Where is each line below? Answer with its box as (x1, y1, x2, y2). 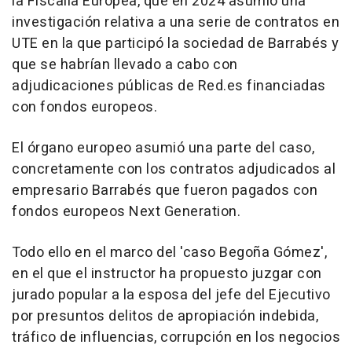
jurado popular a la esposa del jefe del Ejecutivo (12, 284, 331, 306)
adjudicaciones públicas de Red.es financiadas (12, 75, 326, 97)
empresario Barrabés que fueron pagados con (12, 180, 317, 202)
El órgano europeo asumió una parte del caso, (12, 137, 314, 159)
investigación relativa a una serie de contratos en (12, 12, 339, 34)
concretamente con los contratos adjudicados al (12, 159, 335, 181)
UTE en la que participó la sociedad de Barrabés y (12, 33, 339, 55)
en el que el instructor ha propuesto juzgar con (12, 263, 322, 285)
